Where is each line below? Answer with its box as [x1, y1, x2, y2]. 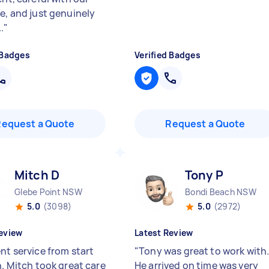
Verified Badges [134, 49, 201, 61]
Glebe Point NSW [14, 186, 82, 198]
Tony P [185, 167, 223, 183]
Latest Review [134, 227, 193, 238]
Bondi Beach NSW [185, 186, 256, 198]
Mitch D [14, 167, 60, 183]
